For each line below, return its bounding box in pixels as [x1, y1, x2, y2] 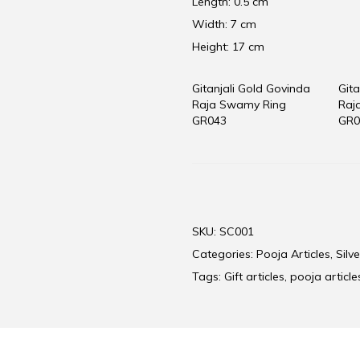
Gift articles [224, 269, 284, 284]
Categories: [192, 247, 256, 262]
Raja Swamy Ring [192, 97, 286, 112]
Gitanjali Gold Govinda [192, 81, 310, 96]
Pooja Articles [256, 247, 330, 262]
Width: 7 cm [192, 17, 256, 32]
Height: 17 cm [192, 39, 264, 55]
